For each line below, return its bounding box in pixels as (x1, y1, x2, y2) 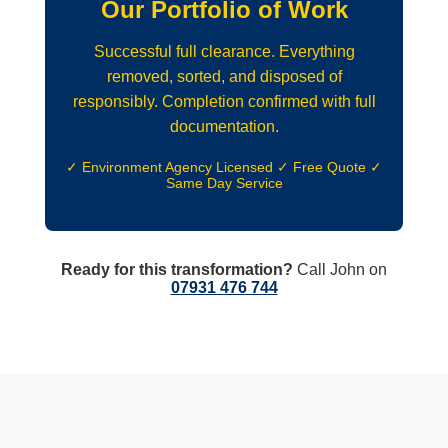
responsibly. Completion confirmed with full (72, 92, 376, 110)
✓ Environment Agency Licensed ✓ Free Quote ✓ (66, 158, 382, 175)
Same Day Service (165, 174, 283, 191)
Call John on (293, 260, 387, 278)
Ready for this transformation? (61, 260, 293, 278)
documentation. (169, 117, 279, 135)
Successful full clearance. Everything (93, 42, 355, 60)
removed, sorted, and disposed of (106, 67, 342, 85)
